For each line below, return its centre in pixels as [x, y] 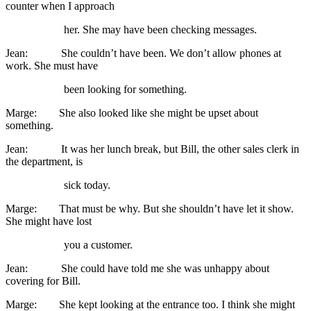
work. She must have [52, 66]
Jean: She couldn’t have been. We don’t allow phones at [143, 53]
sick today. [58, 185]
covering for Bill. [43, 281]
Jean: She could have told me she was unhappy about [137, 268]
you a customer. [69, 245]
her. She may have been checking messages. [131, 30]
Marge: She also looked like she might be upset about [132, 113]
